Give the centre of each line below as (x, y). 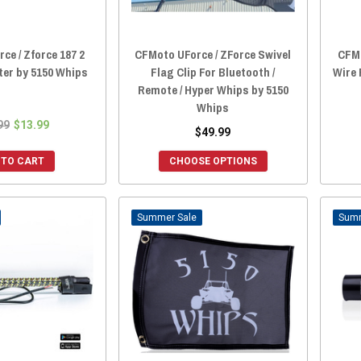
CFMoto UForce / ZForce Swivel (213, 54)
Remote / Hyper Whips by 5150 (213, 89)
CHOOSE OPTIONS (213, 161)
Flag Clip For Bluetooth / (213, 72)
